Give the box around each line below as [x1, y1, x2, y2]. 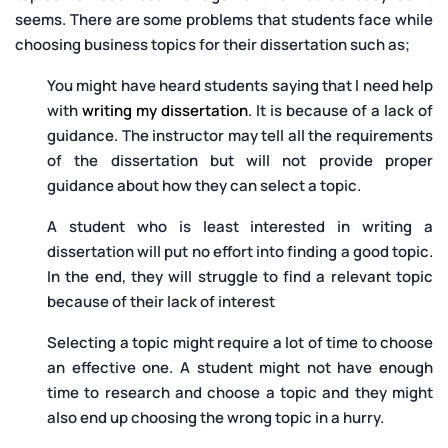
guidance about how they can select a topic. [47, 175, 361, 197]
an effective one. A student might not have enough [47, 357, 433, 379]
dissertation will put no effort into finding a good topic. [47, 241, 433, 263]
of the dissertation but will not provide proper [47, 150, 433, 172]
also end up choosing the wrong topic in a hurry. [47, 407, 384, 429]
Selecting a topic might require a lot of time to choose [47, 332, 433, 354]
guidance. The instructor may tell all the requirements [47, 125, 433, 147]
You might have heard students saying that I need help [47, 75, 433, 97]
